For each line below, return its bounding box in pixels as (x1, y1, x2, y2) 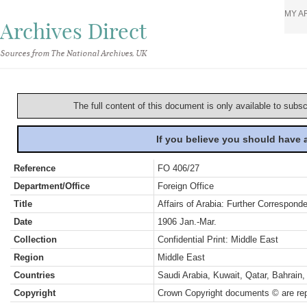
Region (14, 252, 44, 262)
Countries (14, 270, 55, 280)
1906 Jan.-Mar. (158, 217, 217, 227)
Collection (14, 234, 57, 245)
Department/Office (14, 181, 90, 191)
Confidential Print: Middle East (158, 234, 278, 245)
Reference (14, 163, 56, 173)
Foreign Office (158, 181, 214, 191)
